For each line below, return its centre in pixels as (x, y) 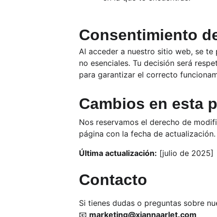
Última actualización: (118, 153)
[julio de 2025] (185, 153)
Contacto (113, 180)
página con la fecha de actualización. (147, 134)
